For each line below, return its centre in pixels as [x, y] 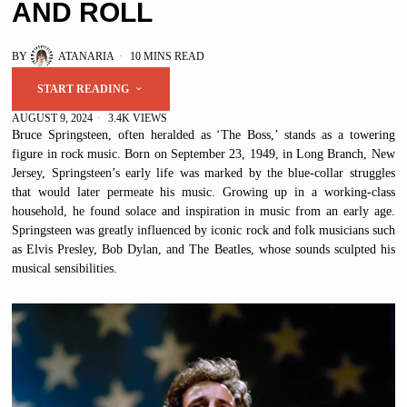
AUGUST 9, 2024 [53, 119]
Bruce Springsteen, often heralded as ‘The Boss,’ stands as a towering [203, 135]
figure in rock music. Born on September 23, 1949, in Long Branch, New [203, 154]
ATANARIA [87, 57]
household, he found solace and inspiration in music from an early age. [203, 212]
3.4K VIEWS [137, 119]
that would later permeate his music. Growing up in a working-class [203, 193]
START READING [84, 89]
